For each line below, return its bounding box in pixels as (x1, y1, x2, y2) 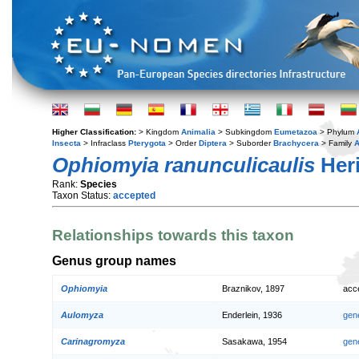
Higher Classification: (52, 127, 139, 136)
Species (80, 179, 117, 190)
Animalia (181, 127, 216, 136)
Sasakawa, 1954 (222, 337, 287, 347)
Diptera (199, 139, 227, 147)
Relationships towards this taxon (52, 227, 294, 244)
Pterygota (128, 139, 166, 147)
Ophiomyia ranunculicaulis (52, 153, 315, 177)
